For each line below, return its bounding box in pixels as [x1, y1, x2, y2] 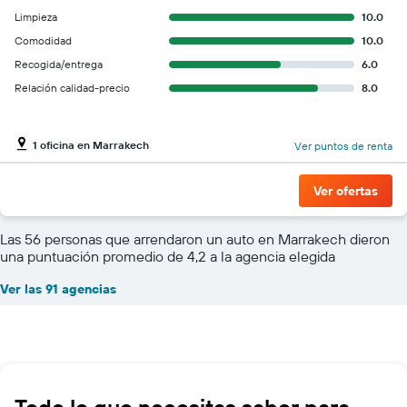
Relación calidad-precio [15, 81, 130, 94]
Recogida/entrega [15, 57, 103, 71]
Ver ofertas [313, 183, 378, 199]
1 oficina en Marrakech [33, 137, 149, 152]
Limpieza [15, 10, 57, 24]
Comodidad [15, 34, 72, 47]
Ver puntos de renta [294, 138, 392, 153]
